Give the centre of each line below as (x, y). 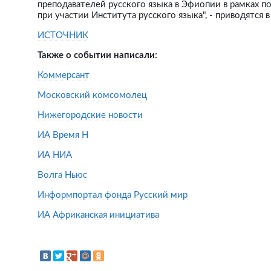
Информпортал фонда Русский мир (113, 195)
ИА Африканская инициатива (98, 215)
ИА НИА (55, 155)
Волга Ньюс (62, 175)
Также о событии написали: (97, 55)
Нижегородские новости (90, 115)
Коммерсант (64, 75)
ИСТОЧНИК (63, 35)
